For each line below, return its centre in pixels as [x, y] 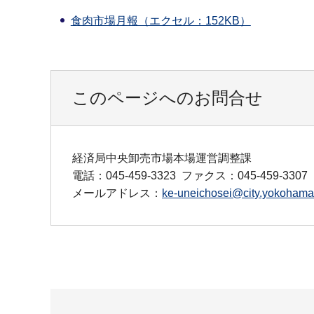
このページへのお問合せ [168, 98]
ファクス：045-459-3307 [245, 176]
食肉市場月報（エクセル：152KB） [161, 21]
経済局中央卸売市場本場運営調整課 [162, 158]
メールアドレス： [117, 193]
